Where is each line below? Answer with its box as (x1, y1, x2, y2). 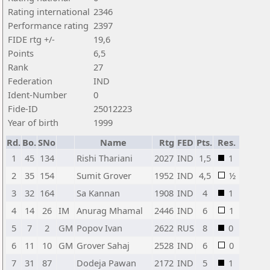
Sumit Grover (77, 169, 131, 181)
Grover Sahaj (77, 239, 130, 251)
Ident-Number (8, 89, 67, 101)
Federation (8, 75, 52, 87)
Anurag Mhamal (77, 204, 143, 216)
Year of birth (8, 116, 58, 128)
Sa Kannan (77, 187, 120, 199)
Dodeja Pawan (77, 257, 136, 269)
